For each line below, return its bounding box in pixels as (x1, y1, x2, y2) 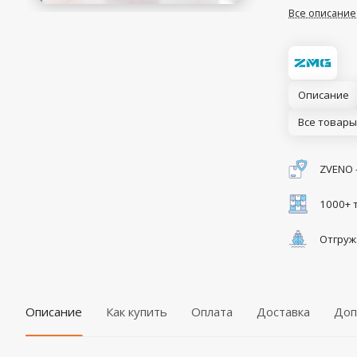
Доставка (257, 303, 310, 320)
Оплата (191, 303, 233, 320)
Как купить (106, 303, 167, 320)
